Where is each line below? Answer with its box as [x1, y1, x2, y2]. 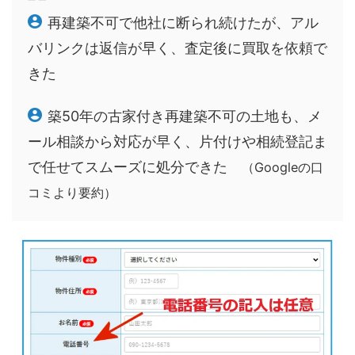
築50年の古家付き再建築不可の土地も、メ [48, 107, 322, 124]
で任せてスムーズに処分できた [28, 158, 242, 175]
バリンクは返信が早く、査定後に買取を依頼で [28, 39, 327, 56]
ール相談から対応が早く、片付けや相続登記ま [28, 132, 327, 150]
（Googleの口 [242, 158, 323, 175]
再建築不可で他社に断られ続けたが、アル [48, 13, 319, 31]
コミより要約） [28, 184, 116, 200]
